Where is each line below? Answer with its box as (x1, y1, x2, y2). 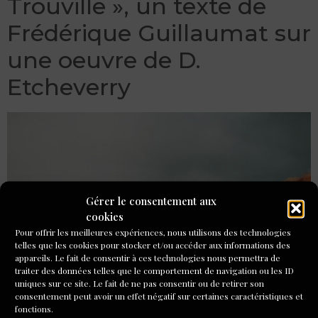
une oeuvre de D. (7, 45, 201, 74)
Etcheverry (7, 72, 131, 101)
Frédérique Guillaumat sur (7, 18, 311, 47)
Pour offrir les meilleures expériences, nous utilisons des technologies (15, 226, 291, 238)
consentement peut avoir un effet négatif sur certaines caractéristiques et (15, 290, 303, 302)
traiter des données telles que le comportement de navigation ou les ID (15, 264, 294, 276)
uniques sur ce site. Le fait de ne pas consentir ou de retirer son (15, 277, 264, 289)
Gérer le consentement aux (86, 193, 216, 208)
